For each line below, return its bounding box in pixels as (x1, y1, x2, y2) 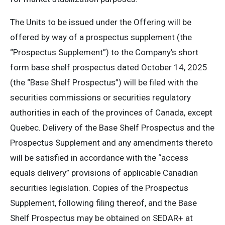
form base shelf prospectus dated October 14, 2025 (10, 62, 207, 72)
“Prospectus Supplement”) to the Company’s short (10, 47, 198, 57)
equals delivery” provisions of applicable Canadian (10, 168, 198, 178)
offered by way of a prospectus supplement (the (10, 32, 192, 42)
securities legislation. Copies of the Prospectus (10, 183, 188, 193)
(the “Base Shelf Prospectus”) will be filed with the (10, 77, 198, 87)
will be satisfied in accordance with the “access (10, 153, 188, 163)
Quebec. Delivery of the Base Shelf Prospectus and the (10, 123, 214, 133)
